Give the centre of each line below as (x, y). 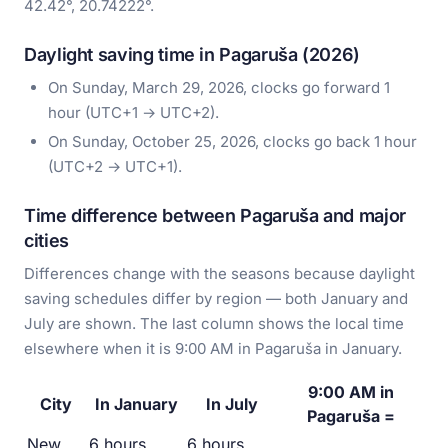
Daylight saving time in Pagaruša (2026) (192, 55)
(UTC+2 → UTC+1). (115, 167)
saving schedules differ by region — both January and (216, 299)
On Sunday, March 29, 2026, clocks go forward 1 (219, 88)
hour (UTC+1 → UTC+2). (133, 113)
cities (46, 241)
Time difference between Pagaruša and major (215, 216)
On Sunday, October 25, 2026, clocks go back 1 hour (232, 142)
